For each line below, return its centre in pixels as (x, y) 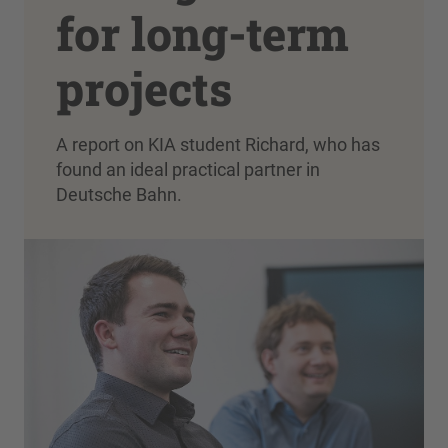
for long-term (202, 33)
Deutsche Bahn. (119, 194)
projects (144, 88)
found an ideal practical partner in (188, 169)
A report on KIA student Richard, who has (218, 144)
